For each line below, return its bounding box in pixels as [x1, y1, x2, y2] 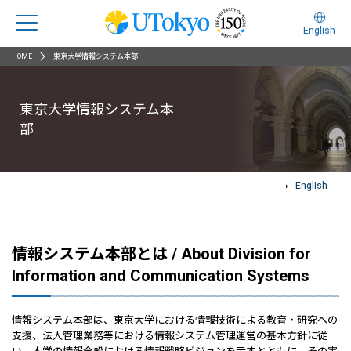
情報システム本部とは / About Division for [12, 244, 311, 263]
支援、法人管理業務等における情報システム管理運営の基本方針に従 [12, 330, 327, 342]
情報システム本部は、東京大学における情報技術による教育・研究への [12, 314, 338, 326]
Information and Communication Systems [12, 266, 309, 285]
